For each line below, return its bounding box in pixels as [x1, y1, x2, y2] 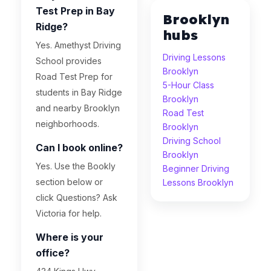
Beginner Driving [163, 163, 230, 174]
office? [36, 247, 70, 259]
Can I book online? [36, 142, 123, 154]
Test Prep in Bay [36, 5, 115, 17]
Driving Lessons [163, 52, 226, 62]
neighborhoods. [36, 119, 99, 129]
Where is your [36, 231, 103, 243]
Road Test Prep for [36, 71, 113, 82]
